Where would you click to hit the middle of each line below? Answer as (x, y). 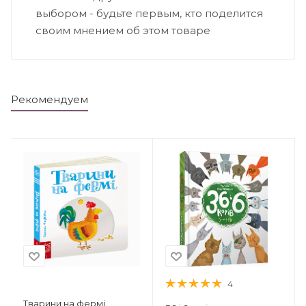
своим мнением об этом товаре (123, 30)
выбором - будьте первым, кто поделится (149, 13)
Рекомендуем (50, 99)
